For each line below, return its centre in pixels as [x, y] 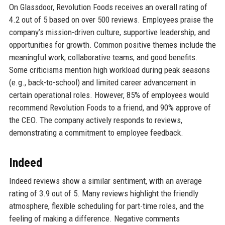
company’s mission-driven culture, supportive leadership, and [109, 32]
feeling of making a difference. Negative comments [94, 219]
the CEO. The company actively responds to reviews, [95, 120]
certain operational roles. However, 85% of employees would [109, 95]
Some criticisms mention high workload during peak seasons [109, 70]
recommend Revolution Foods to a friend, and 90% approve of [110, 108]
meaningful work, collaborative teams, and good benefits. [103, 58]
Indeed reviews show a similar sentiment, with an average [105, 181]
